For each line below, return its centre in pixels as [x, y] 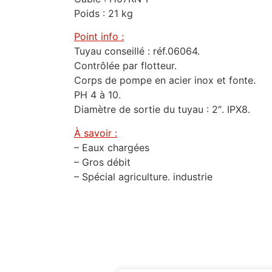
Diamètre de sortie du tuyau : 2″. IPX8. [162, 110]
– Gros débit [102, 162]
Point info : [99, 37]
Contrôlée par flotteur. [125, 66]
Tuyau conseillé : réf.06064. [137, 51]
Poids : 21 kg [104, 13]
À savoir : [96, 133]
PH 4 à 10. [97, 95]
